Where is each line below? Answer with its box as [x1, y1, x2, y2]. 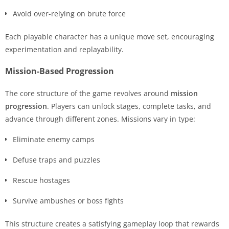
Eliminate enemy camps [13, 134, 95, 144]
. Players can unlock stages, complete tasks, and [47, 101, 211, 111]
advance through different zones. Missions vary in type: [5, 113, 195, 124]
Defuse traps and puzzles [13, 154, 100, 165]
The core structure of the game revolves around [5, 88, 171, 98]
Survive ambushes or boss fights [13, 195, 124, 205]
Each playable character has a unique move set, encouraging [5, 31, 214, 41]
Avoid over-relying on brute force [13, 8, 126, 18]
